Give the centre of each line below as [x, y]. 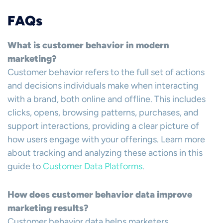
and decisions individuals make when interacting [103, 86]
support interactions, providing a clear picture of [103, 126]
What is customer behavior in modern [88, 45]
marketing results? [48, 208]
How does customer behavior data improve [100, 195]
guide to [25, 166]
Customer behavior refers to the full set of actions [106, 72]
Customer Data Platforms [93, 166]
